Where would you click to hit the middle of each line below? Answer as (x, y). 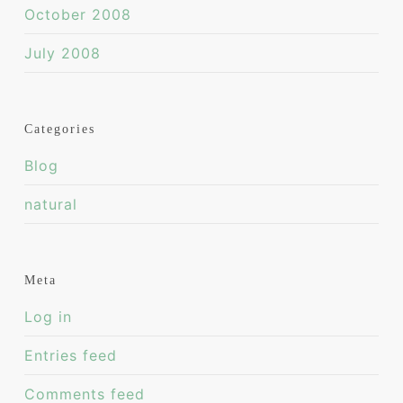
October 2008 (77, 14)
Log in (48, 317)
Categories (59, 129)
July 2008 (62, 53)
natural (50, 204)
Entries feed (70, 355)
